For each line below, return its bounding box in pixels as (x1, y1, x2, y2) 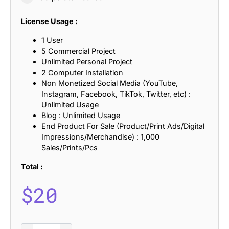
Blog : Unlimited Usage (41, 110, 120, 120)
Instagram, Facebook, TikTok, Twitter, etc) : (41, 89, 191, 98)
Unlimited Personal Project (41, 57, 132, 66)
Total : (21, 162, 43, 171)
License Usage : (21, 16, 78, 26)
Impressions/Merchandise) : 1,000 (41, 132, 159, 141)
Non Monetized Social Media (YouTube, (41, 78, 178, 87)
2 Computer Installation (41, 67, 123, 77)
